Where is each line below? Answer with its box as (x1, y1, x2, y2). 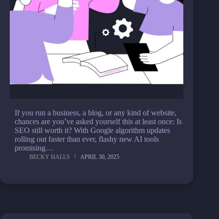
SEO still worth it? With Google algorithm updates (15, 126, 170, 134)
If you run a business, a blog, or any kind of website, (15, 109, 176, 117)
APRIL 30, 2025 (80, 153, 119, 160)
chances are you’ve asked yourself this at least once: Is (15, 117, 182, 126)
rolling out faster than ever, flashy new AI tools (15, 135, 159, 143)
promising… (15, 144, 53, 152)
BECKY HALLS (29, 153, 70, 160)
